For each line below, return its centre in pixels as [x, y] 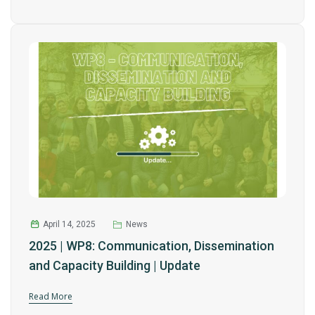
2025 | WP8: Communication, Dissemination [152, 246]
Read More [51, 297]
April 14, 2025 [69, 225]
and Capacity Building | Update [115, 266]
